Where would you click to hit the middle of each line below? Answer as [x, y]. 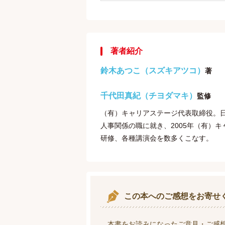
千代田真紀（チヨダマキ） [149, 96]
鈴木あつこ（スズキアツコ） [153, 71]
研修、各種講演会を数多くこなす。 [157, 138]
